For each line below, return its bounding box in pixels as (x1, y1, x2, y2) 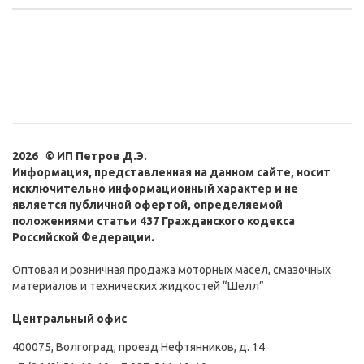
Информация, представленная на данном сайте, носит (12, 166, 331, 180)
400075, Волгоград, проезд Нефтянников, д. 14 (12, 340, 265, 354)
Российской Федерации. (12, 231, 154, 245)
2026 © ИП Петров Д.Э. (12, 149, 147, 163)
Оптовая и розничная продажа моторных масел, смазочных (12, 263, 331, 277)
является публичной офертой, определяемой (12, 198, 283, 212)
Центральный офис (12, 312, 127, 326)
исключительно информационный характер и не (12, 182, 298, 196)
